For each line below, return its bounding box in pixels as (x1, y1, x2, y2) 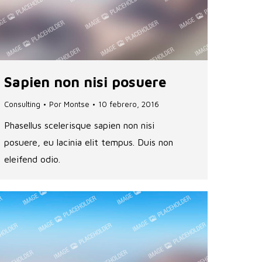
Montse (64, 99, 89, 109)
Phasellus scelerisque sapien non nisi (4, 120, 154, 131)
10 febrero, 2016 (98, 99, 159, 109)
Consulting (4, 99, 40, 109)
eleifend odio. (4, 154, 60, 165)
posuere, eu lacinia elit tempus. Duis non (4, 137, 173, 148)
